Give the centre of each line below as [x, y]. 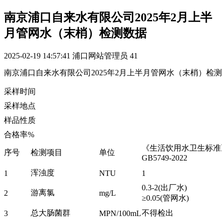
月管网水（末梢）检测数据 [75, 33]
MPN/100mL [120, 213]
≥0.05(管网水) [165, 198]
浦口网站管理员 [100, 55]
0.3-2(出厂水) [164, 187]
